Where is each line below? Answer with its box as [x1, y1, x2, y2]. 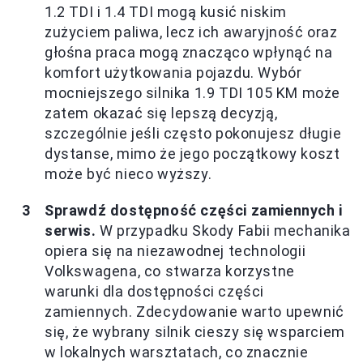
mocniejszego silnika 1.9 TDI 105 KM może [45, 83, 341, 101]
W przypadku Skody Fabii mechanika [96, 221, 351, 239]
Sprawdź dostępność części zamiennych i [45, 201, 343, 219]
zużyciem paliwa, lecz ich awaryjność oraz [45, 23, 338, 41]
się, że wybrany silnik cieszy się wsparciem [45, 322, 345, 340]
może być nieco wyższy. [45, 164, 212, 182]
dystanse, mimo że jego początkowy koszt [45, 144, 340, 162]
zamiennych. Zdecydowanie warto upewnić [45, 302, 344, 320]
